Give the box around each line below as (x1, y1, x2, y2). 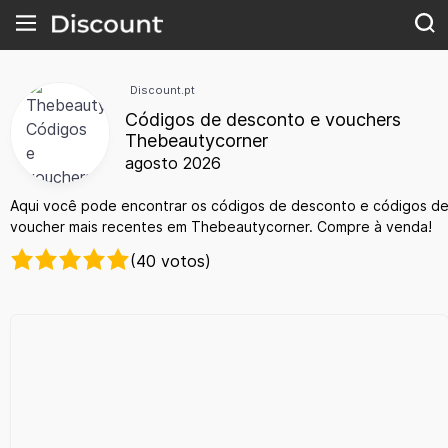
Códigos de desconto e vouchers (125, 109, 401, 131)
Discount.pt (130, 83, 195, 97)
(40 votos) (130, 250, 211, 271)
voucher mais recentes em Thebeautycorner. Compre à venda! (10, 218, 432, 236)
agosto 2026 (125, 153, 221, 174)
